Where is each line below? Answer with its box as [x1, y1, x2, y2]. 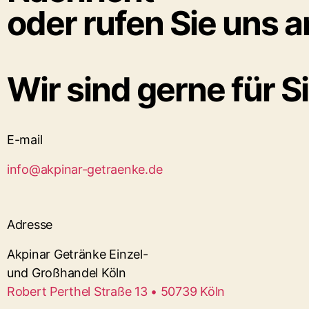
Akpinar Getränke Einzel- [7, 247, 148, 261]
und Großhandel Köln [7, 266, 126, 280]
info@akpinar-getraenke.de [7, 162, 163, 177]
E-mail [7, 132, 43, 147]
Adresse [7, 217, 53, 232]
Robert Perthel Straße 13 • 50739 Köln [7, 284, 226, 299]
